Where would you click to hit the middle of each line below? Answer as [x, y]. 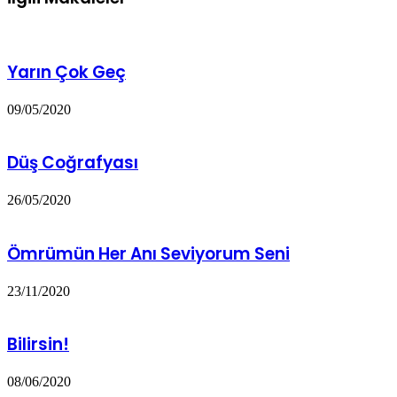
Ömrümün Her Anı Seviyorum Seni [148, 253]
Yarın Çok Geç [66, 72]
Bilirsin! [38, 345]
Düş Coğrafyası [73, 163]
